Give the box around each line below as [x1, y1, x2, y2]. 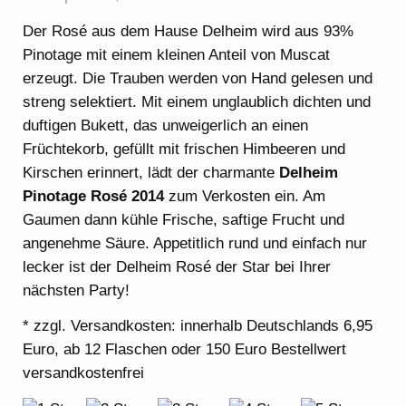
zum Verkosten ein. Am [164, 187, 326, 205]
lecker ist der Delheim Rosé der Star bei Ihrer [23, 257, 332, 275]
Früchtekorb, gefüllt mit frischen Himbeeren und [23, 140, 346, 158]
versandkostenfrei [23, 364, 145, 382]
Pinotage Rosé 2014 [23, 187, 165, 205]
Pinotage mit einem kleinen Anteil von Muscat [23, 45, 331, 63]
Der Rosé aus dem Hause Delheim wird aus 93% [23, 22, 354, 40]
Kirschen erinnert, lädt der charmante [23, 163, 280, 181]
